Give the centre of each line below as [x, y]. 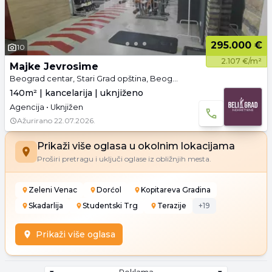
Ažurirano [35, 121]
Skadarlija [46, 206]
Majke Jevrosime [54, 66]
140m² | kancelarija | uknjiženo [76, 93]
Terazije [172, 206]
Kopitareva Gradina [176, 190]
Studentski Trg [110, 206]
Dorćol [109, 190]
